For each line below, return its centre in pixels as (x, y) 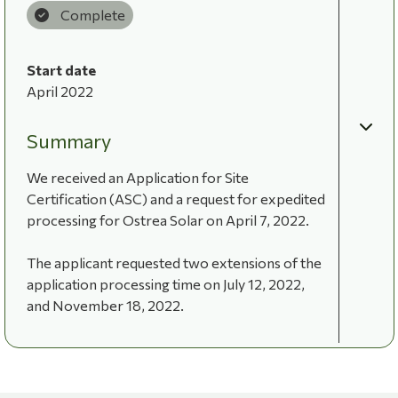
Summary (68, 140)
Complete (92, 14)
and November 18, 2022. (105, 305)
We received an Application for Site (137, 177)
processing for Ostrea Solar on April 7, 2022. (167, 219)
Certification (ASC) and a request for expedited (175, 198)
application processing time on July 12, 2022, (165, 283)
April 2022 (60, 91)
